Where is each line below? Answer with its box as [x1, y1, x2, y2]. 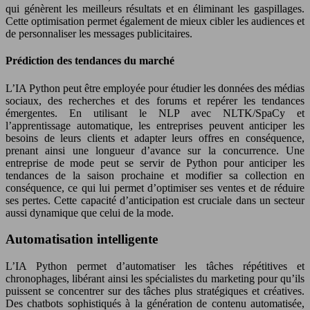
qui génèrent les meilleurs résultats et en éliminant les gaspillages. [6, 3, 304, 15]
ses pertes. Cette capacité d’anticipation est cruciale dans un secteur [6, 194, 304, 206]
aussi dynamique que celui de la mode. [6, 206, 174, 219]
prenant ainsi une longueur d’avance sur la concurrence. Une [6, 144, 304, 156]
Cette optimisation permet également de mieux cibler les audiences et [6, 15, 304, 28]
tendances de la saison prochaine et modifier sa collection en [6, 169, 304, 181]
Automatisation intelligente [6, 232, 158, 247]
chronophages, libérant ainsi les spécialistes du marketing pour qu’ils [6, 273, 304, 284]
